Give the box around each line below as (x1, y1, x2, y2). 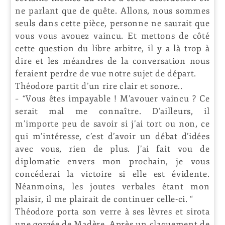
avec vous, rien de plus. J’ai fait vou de (15, 143, 210, 154)
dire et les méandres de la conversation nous (15, 55, 210, 66)
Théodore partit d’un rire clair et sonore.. (15, 80, 183, 91)
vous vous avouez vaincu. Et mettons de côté (15, 30, 210, 41)
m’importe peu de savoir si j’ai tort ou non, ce (15, 118, 210, 129)
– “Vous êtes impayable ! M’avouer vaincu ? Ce (15, 93, 210, 104)
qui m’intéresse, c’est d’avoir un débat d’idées (15, 131, 210, 142)
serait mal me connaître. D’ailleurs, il (15, 105, 210, 117)
